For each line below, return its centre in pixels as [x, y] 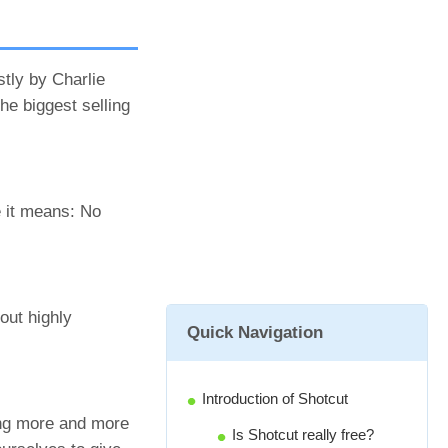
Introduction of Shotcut [275, 398]
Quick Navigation [255, 332]
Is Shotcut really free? [303, 434]
